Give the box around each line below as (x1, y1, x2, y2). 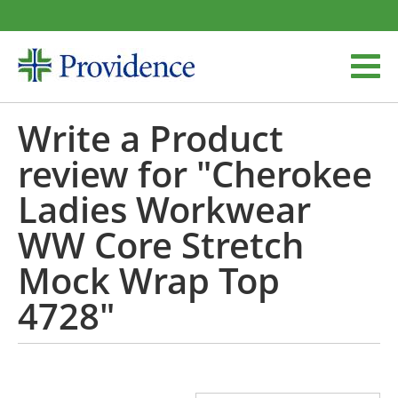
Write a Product (18, 114, 283, 163)
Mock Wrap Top (18, 256, 280, 305)
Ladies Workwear (18, 185, 311, 234)
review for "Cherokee (18, 149, 372, 198)
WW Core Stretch (18, 220, 304, 269)
